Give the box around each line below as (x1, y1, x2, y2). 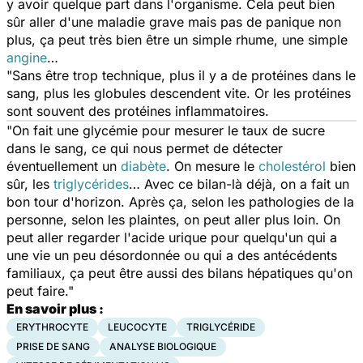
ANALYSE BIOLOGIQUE (109, 340, 216, 352)
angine (6, 49, 47, 66)
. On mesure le (166, 157, 258, 174)
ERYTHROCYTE (16, 320, 88, 333)
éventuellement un (6, 157, 121, 174)
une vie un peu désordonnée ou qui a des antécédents (6, 246, 337, 263)
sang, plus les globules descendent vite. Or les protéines (6, 84, 351, 101)
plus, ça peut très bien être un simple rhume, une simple (6, 31, 348, 48)
